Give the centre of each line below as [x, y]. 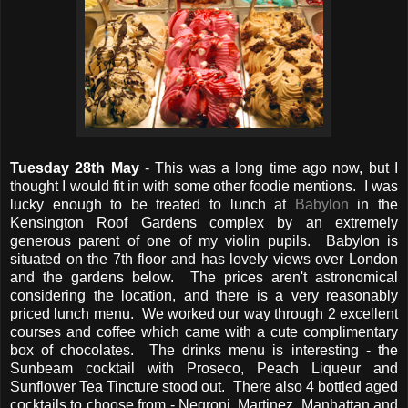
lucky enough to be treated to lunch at [153, 204]
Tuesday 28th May [75, 168]
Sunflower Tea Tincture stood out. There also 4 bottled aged [204, 386]
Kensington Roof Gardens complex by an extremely [204, 222]
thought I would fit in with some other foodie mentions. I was [204, 186]
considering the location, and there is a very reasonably [204, 295]
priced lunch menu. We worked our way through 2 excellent [204, 313]
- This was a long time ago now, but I [269, 168]
